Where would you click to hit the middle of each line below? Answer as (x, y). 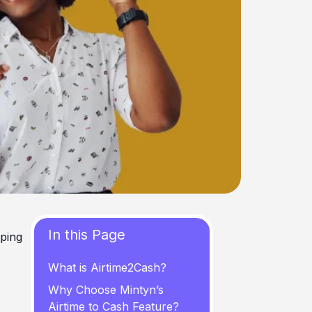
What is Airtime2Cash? (107, 267)
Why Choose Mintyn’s (106, 290)
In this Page (87, 235)
